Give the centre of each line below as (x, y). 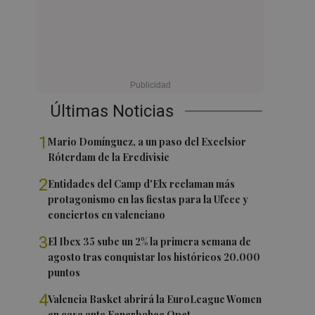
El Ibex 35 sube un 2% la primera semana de (150, 242)
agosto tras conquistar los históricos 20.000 (154, 257)
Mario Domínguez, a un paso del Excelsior (147, 142)
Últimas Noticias (112, 111)
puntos (64, 272)
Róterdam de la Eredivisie (109, 157)
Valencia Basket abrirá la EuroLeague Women (155, 299)
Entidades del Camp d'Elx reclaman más (142, 184)
